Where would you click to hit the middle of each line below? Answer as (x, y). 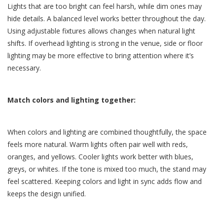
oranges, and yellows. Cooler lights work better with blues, (100, 157)
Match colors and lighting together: (72, 100)
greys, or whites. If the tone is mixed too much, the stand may (107, 169)
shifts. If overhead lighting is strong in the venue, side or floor (105, 43)
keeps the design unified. (47, 194)
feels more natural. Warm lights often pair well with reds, (98, 145)
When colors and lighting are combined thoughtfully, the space (107, 132)
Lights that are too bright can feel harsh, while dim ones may (105, 6)
